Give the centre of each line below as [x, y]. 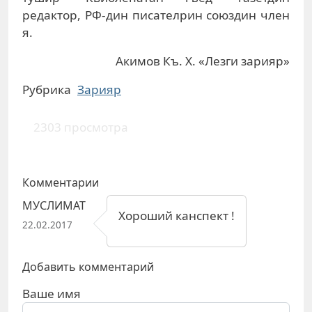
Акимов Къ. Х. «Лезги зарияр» [203, 61]
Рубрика [47, 90]
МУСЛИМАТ [54, 205]
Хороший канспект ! [177, 215]
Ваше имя [52, 293]
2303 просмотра [81, 127]
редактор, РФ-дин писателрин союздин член [156, 15]
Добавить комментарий [88, 266]
